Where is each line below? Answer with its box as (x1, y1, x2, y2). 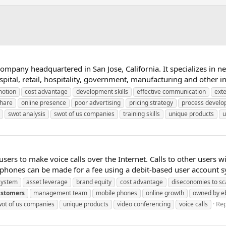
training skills (123, 109, 160, 118)
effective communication (137, 87, 206, 96)
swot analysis (8, 109, 45, 118)
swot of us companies (54, 109, 115, 118)
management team (33, 188, 87, 197)
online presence (21, 98, 66, 107)
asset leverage (26, 177, 68, 186)
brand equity (76, 177, 111, 186)
